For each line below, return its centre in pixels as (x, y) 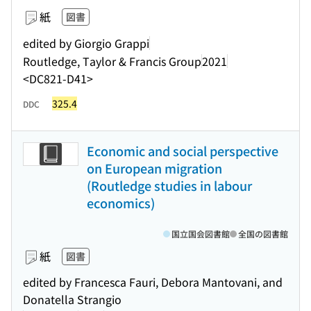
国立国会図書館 (201, 234)
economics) (121, 203)
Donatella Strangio (72, 299)
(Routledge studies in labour (169, 185)
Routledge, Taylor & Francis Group (112, 61)
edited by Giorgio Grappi (86, 43)
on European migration (154, 168)
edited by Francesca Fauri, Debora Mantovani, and (153, 282)
